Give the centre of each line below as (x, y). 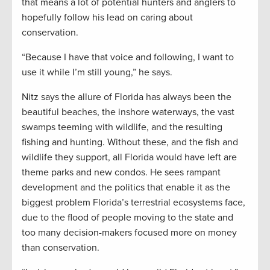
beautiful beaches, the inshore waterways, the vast (128, 112)
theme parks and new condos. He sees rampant (121, 172)
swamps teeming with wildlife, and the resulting (122, 127)
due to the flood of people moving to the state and (127, 217)
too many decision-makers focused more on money (129, 232)
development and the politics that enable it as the (126, 187)
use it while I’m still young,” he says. (97, 72)
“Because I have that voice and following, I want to (128, 57)
